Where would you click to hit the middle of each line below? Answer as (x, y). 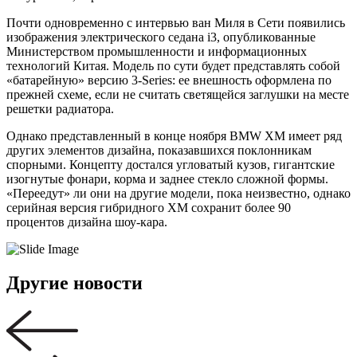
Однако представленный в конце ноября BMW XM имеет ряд (174, 135)
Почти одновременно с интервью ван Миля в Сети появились (176, 22)
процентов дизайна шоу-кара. (87, 222)
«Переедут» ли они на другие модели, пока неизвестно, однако (178, 193)
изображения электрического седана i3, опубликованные (161, 37)
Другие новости (75, 282)
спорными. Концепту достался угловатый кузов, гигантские (171, 164)
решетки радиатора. (60, 108)
